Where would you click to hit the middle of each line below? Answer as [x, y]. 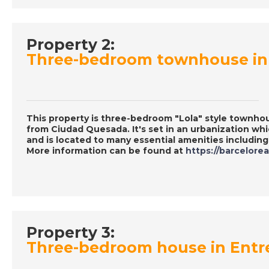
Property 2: [71, 45]
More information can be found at [106, 151]
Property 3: [71, 233]
